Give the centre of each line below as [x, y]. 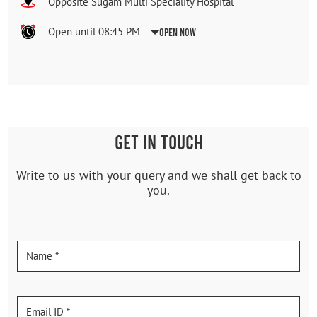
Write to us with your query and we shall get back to [158, 175]
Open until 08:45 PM [94, 31]
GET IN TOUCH [158, 141]
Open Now [178, 31]
